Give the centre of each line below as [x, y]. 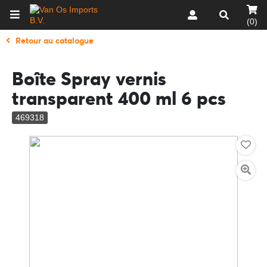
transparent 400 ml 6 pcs [119, 98]
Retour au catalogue [55, 41]
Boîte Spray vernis [89, 79]
